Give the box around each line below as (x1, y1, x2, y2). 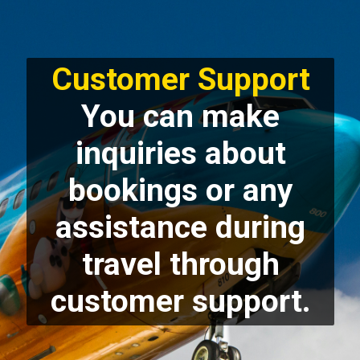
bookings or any (67, 172, 293, 210)
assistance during (55, 209, 306, 247)
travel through (81, 246, 280, 284)
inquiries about (75, 135, 286, 173)
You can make (81, 98, 280, 136)
